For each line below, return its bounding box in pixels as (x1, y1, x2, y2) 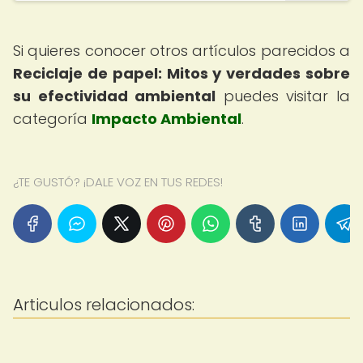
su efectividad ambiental (13, 86, 216, 106)
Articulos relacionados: (13, 293, 194, 316)
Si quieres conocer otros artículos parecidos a (13, 41, 350, 61)
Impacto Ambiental (92, 109, 241, 129)
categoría (13, 109, 92, 129)
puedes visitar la (216, 86, 351, 106)
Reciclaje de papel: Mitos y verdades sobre (13, 63, 350, 83)
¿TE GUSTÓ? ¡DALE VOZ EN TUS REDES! (13, 173, 223, 190)
